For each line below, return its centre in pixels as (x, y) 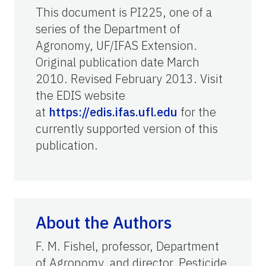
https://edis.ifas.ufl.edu (113, 112)
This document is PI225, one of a (124, 12)
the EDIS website (80, 96)
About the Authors (104, 223)
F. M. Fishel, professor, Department (127, 246)
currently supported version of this (127, 129)
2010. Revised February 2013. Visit (129, 79)
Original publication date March (118, 62)
